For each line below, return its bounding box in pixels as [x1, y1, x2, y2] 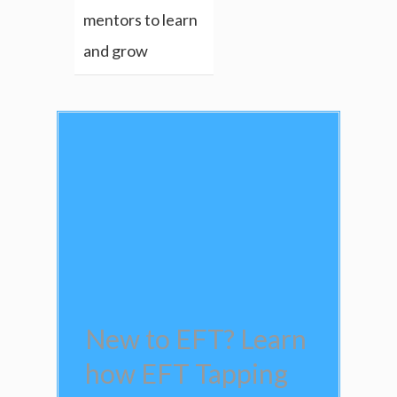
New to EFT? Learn [85, 323, 307, 355]
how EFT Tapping [85, 357, 288, 390]
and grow [83, 41, 148, 61]
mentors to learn [83, 10, 198, 30]
